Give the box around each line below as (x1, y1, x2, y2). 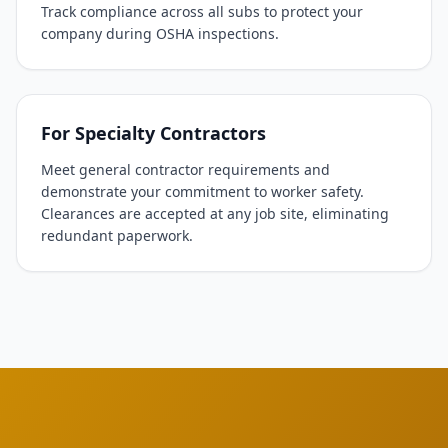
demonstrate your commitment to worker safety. (41, 182, 364, 201)
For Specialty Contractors (41, 121, 266, 145)
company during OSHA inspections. (41, 24, 279, 43)
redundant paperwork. (41, 226, 193, 245)
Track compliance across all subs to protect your (41, 2, 363, 21)
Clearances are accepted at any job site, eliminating (41, 204, 389, 223)
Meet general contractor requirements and (41, 160, 330, 179)
